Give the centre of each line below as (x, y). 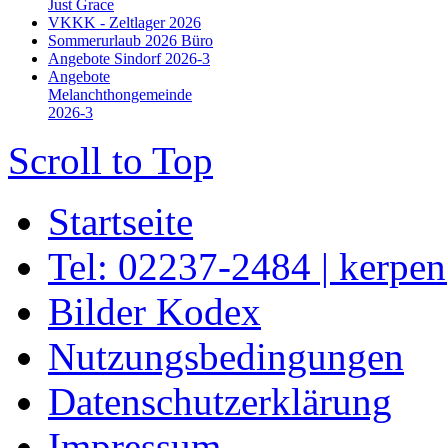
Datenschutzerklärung (220, 401)
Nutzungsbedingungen (226, 356)
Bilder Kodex (154, 311)
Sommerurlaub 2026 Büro (130, 40)
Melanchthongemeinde (120, 94)
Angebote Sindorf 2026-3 (129, 58)
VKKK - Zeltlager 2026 (124, 22)
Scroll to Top (110, 160)
